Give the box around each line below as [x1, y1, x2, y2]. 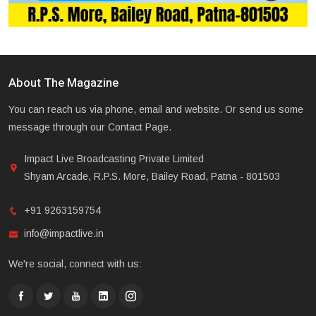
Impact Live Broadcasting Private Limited [24, 153, 204, 165]
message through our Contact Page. [8, 121, 171, 133]
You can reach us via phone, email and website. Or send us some [8, 104, 303, 116]
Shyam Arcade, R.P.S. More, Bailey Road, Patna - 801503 [24, 171, 280, 183]
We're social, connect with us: [8, 258, 142, 270]
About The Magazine [8, 74, 119, 92]
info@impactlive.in [24, 228, 104, 240]
